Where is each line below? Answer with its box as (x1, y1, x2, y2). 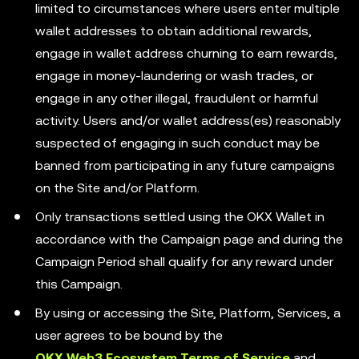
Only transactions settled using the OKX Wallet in (35, 209, 325, 224)
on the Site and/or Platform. (35, 180, 200, 196)
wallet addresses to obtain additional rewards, (35, 23, 312, 38)
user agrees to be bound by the (35, 328, 223, 343)
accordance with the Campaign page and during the (35, 232, 343, 247)
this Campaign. (35, 276, 123, 292)
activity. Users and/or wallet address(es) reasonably (35, 113, 341, 128)
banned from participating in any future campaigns (35, 158, 335, 173)
